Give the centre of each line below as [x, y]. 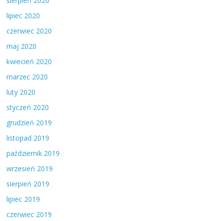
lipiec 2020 [23, 15]
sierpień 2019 [28, 184]
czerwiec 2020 [29, 31]
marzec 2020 [27, 76]
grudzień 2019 [29, 122]
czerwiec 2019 [29, 214]
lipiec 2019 [23, 199]
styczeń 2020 [28, 107]
